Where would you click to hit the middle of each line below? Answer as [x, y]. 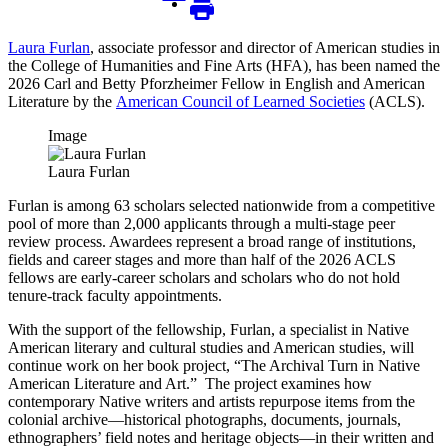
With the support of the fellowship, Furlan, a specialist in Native [208, 329]
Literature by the [62, 101]
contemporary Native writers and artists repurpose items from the [211, 401]
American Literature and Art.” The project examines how [190, 383]
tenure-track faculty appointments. [115, 295]
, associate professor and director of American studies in [265, 47]
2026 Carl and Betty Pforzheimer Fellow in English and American [216, 83]
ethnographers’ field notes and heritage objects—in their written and [221, 437]
